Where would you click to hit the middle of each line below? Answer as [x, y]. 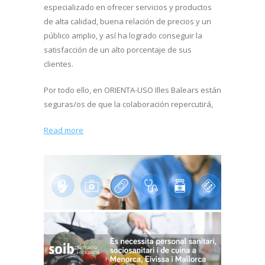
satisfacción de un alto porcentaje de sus [118, 49]
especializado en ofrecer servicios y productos [128, 7]
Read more [64, 130]
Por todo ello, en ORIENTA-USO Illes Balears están [132, 90]
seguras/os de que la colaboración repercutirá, [128, 104]
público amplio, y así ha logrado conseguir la [123, 35]
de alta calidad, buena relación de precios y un [127, 21]
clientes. [59, 64]
